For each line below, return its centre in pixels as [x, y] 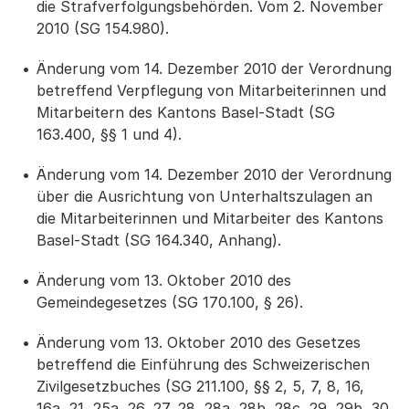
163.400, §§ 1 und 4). [109, 134]
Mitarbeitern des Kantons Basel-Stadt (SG [186, 112]
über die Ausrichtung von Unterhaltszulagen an [204, 196]
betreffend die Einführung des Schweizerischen [203, 364]
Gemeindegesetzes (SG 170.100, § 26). [170, 302]
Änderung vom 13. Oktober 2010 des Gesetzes [199, 342]
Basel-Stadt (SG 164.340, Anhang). [159, 240]
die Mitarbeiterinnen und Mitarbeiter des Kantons [210, 218]
